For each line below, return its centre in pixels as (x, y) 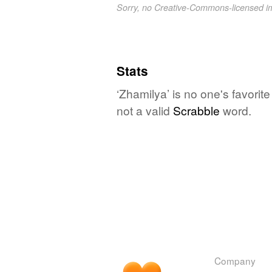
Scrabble (196, 110)
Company (235, 260)
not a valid (145, 110)
